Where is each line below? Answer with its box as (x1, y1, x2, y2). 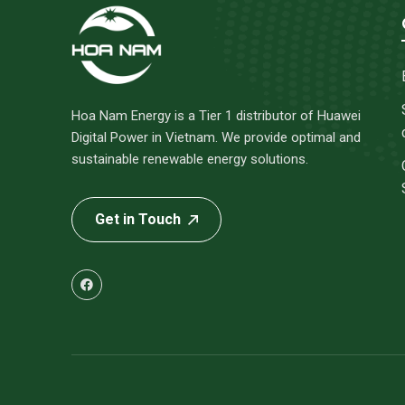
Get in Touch (95, 211, 181, 228)
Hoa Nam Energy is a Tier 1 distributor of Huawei (71, 108, 361, 124)
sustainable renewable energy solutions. (71, 151, 308, 167)
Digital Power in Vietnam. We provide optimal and (71, 129, 361, 146)
